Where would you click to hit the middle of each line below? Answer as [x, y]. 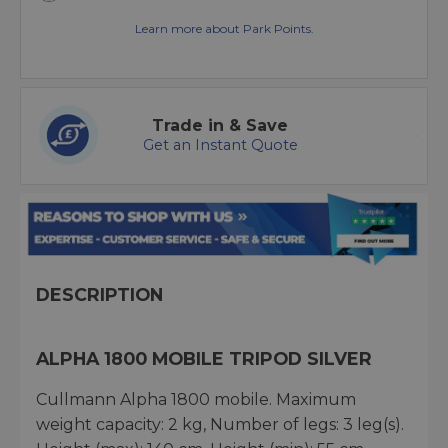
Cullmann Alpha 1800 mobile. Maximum [196, 399]
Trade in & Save [220, 126]
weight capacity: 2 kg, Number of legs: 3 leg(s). [220, 424]
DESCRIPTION [99, 294]
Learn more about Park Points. [224, 29]
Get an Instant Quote [220, 145]
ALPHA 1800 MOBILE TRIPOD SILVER [204, 358]
